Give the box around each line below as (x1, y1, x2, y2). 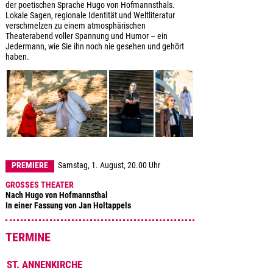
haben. (5, 52, 29, 63)
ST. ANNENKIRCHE (6, 258, 82, 271)
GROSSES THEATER (5, 179, 74, 190)
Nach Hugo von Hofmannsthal (5, 190, 108, 200)
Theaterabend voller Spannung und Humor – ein (5, 31, 168, 42)
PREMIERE (11, 160, 48, 171)
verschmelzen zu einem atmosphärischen (5, 21, 146, 32)
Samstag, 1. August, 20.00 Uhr (54, 160, 160, 171)
